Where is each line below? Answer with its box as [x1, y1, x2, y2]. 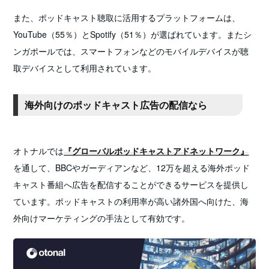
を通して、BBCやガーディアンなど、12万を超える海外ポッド [13, 161, 250, 174]
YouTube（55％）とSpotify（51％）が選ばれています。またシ [13, 28, 252, 40]
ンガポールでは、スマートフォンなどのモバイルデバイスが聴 [13, 44, 249, 57]
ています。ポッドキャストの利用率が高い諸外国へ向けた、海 [13, 195, 249, 207]
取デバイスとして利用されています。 [13, 61, 157, 74]
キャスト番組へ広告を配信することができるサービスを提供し [13, 178, 249, 190]
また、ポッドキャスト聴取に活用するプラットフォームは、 [13, 11, 241, 23]
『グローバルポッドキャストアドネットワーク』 [64, 144, 249, 157]
